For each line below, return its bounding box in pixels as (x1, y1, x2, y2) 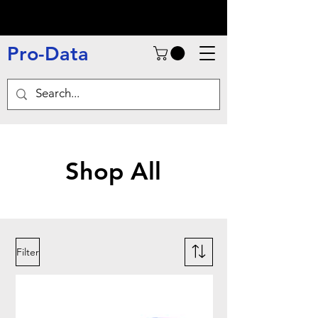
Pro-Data (7, 42, 89, 65)
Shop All (65, 156, 161, 186)
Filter (16, 245, 39, 258)
